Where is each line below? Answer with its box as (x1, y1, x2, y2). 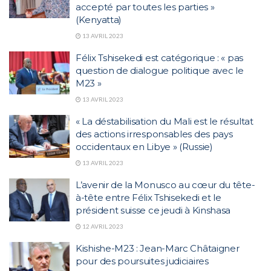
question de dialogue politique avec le (76, 64, 244, 76)
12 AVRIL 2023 (81, 222, 123, 230)
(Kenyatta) (76, 13, 122, 25)
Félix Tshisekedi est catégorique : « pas (76, 51, 243, 64)
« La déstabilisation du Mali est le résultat (76, 115, 253, 127)
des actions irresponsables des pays (76, 128, 233, 140)
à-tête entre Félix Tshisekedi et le (76, 191, 221, 203)
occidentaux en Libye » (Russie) (76, 140, 213, 152)
